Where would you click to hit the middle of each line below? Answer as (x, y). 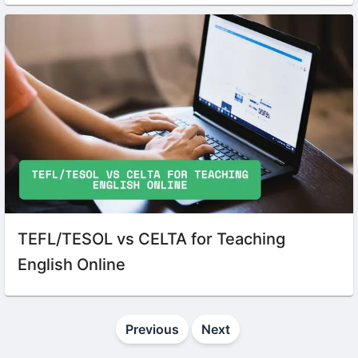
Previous (152, 329)
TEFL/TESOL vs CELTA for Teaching (151, 239)
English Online (72, 264)
